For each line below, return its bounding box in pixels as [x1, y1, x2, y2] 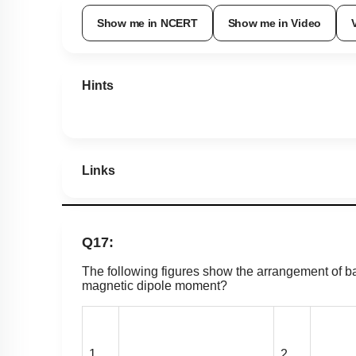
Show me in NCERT [97, 17, 198, 31]
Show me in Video [227, 17, 322, 31]
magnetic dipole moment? [82, 280, 230, 294]
